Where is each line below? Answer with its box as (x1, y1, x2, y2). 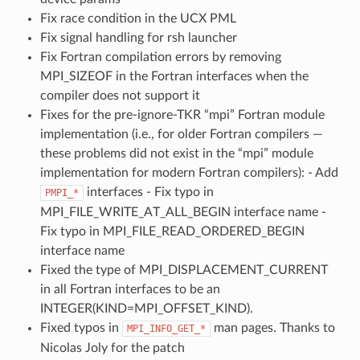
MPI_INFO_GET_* (126, 322, 206, 334)
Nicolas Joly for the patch (39, 341, 185, 354)
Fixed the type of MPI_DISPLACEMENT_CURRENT (39, 263, 328, 276)
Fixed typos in (39, 321, 122, 334)
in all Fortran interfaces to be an (39, 282, 220, 296)
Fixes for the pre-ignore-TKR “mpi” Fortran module (39, 108, 325, 121)
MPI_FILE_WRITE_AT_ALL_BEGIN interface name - (39, 205, 326, 219)
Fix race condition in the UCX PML (39, 11, 236, 25)
